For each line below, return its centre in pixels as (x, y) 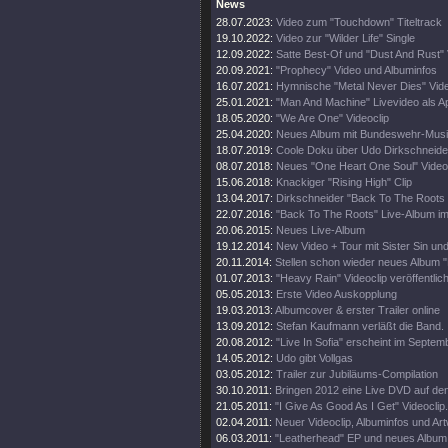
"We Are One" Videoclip (332, 118)
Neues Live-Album (320, 230)
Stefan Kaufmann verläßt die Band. (360, 326)
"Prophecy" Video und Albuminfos (356, 70)
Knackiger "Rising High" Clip (344, 182)
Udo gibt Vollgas (314, 358)
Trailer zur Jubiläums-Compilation (357, 374)
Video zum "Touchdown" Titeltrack (359, 22)
